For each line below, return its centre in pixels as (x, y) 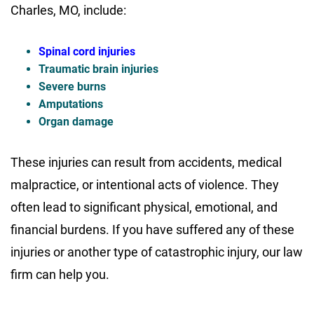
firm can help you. (60, 274)
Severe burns (74, 86)
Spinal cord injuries (87, 51)
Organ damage (76, 121)
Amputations (71, 104)
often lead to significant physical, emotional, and (144, 207)
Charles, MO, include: (68, 10)
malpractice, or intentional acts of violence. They (145, 184)
